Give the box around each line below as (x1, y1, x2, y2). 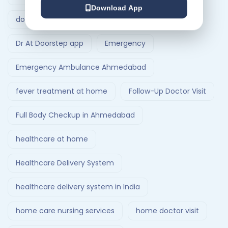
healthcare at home (16, 134, 88, 144)
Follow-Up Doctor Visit (129, 86, 206, 96)
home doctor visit (136, 206, 199, 216)
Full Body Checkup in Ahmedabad (16, 110, 135, 120)
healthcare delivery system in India (16, 182, 140, 192)
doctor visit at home (16, 14, 89, 24)
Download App (91, 4, 142, 12)
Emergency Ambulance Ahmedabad (16, 62, 146, 72)
